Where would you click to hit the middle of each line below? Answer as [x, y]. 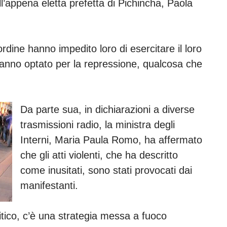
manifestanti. [51, 185]
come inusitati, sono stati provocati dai [106, 170]
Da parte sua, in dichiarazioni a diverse [107, 109]
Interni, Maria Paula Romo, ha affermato [111, 140]
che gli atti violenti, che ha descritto [99, 155]
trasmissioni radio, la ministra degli [98, 124]
